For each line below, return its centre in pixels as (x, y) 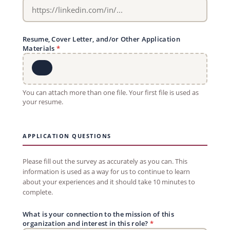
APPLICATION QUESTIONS (67, 136)
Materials (40, 48)
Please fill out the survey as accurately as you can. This (105, 161)
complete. (38, 192)
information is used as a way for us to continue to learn (106, 171)
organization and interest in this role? (87, 223)
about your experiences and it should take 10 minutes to (109, 182)
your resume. (43, 102)
